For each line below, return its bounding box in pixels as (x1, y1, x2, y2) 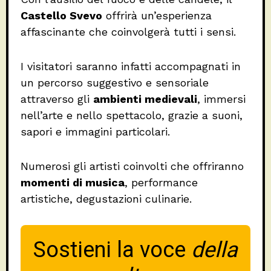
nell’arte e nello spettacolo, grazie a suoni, (21, 109, 243, 122)
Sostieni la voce (33, 234, 191, 267)
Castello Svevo (21, 9, 102, 22)
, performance (125, 176, 198, 189)
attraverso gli (21, 93, 93, 106)
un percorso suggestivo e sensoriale (21, 76, 209, 90)
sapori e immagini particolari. (21, 125, 170, 139)
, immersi (197, 93, 246, 106)
